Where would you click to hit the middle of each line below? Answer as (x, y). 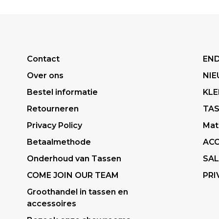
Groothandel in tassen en (77, 192)
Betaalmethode (59, 142)
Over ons (45, 76)
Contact (43, 59)
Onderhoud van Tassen (74, 159)
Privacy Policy (55, 125)
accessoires (52, 204)
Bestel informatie (62, 92)
